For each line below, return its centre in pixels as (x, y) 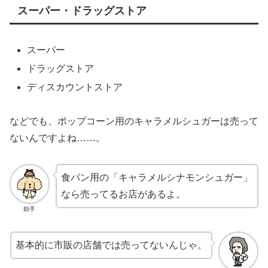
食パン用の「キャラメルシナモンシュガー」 (156, 177)
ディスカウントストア (75, 87)
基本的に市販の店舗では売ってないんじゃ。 (112, 245)
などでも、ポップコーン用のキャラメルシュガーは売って (134, 121)
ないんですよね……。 (57, 138)
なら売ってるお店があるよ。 (123, 194)
